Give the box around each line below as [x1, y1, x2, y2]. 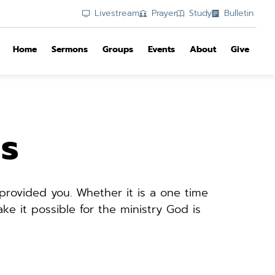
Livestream [95, 7, 139, 20]
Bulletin [224, 7, 254, 20]
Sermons [52, 43, 88, 56]
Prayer [152, 7, 177, 20]
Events [148, 43, 175, 56]
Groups [103, 43, 133, 56]
